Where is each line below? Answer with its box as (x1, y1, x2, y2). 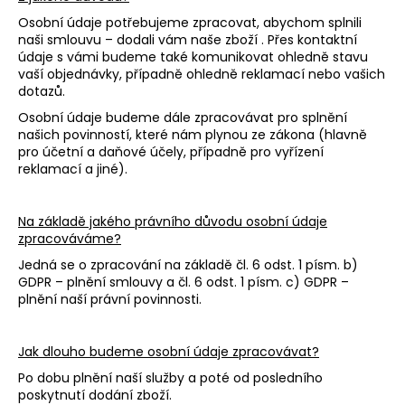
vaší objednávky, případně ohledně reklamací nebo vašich (18, 65, 385, 84)
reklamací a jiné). (18, 160, 127, 179)
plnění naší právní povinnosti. (18, 290, 202, 309)
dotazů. (18, 82, 65, 101)
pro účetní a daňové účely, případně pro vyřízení (18, 143, 324, 162)
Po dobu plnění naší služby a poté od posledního (18, 369, 323, 388)
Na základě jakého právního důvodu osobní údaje (18, 212, 327, 231)
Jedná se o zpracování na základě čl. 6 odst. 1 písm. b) (18, 256, 358, 275)
